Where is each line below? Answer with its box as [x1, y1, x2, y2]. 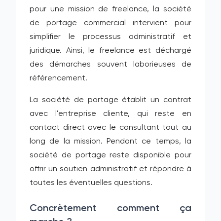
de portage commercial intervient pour [30, 19, 191, 27]
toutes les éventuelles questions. [30, 179, 152, 187]
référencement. [30, 74, 87, 82]
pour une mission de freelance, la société [30, 5, 191, 13]
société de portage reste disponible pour [30, 151, 191, 159]
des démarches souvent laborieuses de [30, 61, 191, 69]
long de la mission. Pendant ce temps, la [30, 138, 191, 146]
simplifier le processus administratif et [30, 33, 191, 41]
